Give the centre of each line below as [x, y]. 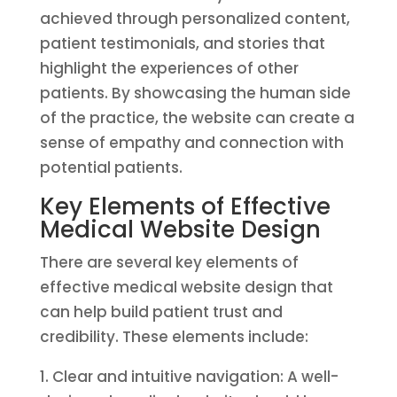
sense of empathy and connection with [191, 143]
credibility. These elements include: [174, 337]
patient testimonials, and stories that [182, 43]
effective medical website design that [186, 287]
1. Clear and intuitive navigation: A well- [189, 377]
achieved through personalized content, [195, 19]
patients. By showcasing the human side [195, 93]
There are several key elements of [169, 262]
